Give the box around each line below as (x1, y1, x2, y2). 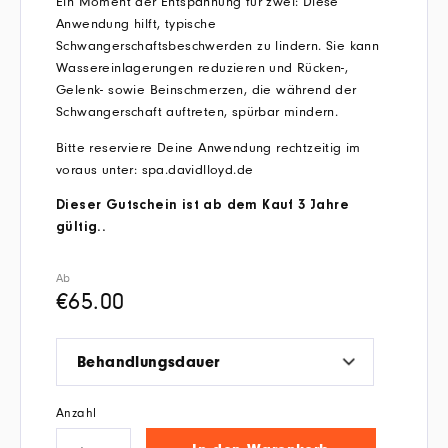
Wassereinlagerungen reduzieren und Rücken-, (56, 60, 349, 77)
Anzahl (56, 406, 97, 421)
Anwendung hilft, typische (56, 16, 216, 33)
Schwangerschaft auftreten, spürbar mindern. (56, 104, 339, 121)
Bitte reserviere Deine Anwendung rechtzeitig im (56, 140, 361, 157)
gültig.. (56, 221, 107, 236)
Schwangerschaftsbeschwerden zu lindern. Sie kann (56, 38, 380, 55)
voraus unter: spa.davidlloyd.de (56, 162, 254, 179)
